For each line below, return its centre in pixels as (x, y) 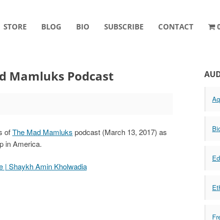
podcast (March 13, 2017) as (120, 132)
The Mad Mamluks (42, 132)
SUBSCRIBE (124, 27)
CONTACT (176, 27)
